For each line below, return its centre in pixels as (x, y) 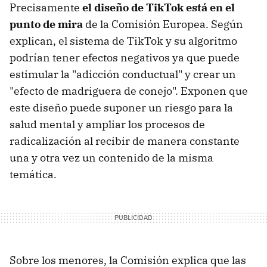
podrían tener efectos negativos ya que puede (125, 57)
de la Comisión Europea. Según (163, 24)
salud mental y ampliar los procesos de (107, 124)
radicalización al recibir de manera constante (125, 141)
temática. (34, 174)
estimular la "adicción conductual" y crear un (123, 74)
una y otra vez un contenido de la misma (111, 157)
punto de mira (46, 24)
